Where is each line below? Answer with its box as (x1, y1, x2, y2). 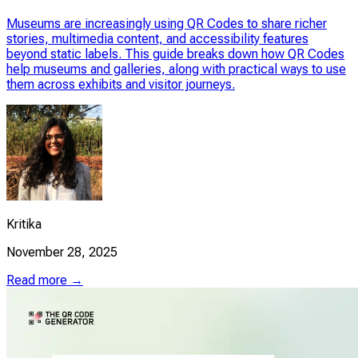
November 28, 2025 (6, 245, 117, 261)
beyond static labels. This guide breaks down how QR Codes (6, 46, 344, 62)
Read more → (6, 272, 83, 288)
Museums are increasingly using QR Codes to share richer (6, 16, 327, 32)
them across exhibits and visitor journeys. (6, 77, 235, 93)
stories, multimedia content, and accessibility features (6, 31, 308, 47)
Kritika (6, 217, 42, 233)
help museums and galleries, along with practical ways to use (6, 62, 346, 78)
